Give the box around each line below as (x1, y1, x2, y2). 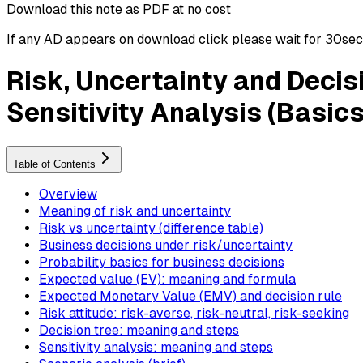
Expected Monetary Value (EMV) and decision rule (39, 288, 342, 305)
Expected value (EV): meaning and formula (39, 271, 296, 288)
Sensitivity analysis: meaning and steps (39, 340, 273, 356)
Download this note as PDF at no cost (6, 2, 231, 18)
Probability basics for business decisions (39, 254, 284, 271)
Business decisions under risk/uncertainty (39, 237, 293, 254)
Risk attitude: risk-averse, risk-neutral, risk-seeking (39, 305, 349, 322)
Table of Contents (13, 158, 96, 171)
